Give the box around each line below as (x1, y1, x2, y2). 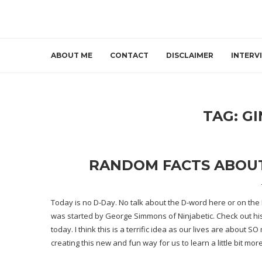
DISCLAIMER (166, 51, 213, 60)
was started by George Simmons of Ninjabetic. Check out (51, 211, 253, 222)
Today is (51, 197, 82, 208)
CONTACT (110, 51, 149, 60)
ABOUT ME (51, 51, 92, 60)
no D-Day (82, 197, 115, 208)
